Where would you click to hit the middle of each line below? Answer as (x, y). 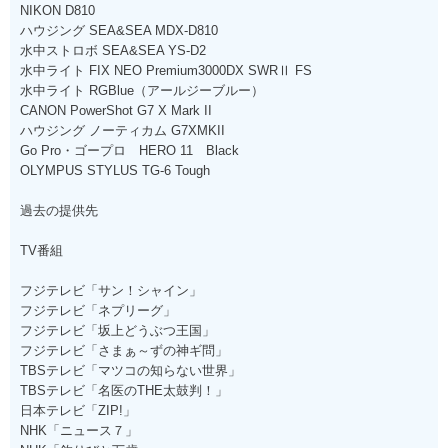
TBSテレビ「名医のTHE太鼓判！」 (124, 390)
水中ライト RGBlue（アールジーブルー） (142, 90)
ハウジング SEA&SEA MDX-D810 (119, 30)
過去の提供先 (59, 210)
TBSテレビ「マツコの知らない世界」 (130, 370)
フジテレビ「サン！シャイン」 (111, 290)
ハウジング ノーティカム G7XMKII (122, 130)
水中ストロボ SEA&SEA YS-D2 (113, 50)
